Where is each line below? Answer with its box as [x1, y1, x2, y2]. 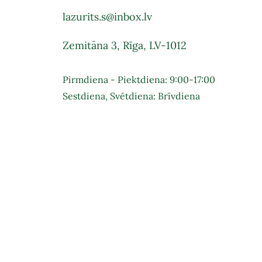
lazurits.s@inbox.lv [63, 10, 153, 23]
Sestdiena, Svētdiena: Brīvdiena [63, 90, 201, 102]
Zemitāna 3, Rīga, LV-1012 [63, 39, 187, 52]
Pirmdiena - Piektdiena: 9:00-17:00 [63, 74, 216, 85]
